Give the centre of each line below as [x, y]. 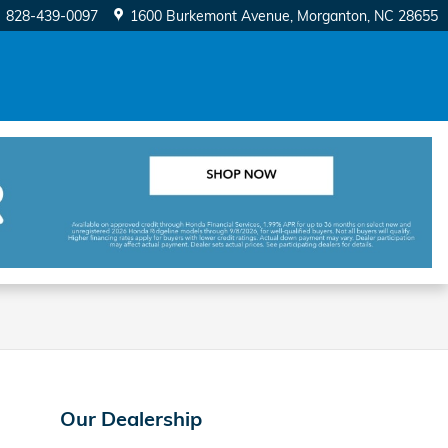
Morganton [332, 16]
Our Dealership [131, 418]
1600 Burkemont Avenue [210, 16]
